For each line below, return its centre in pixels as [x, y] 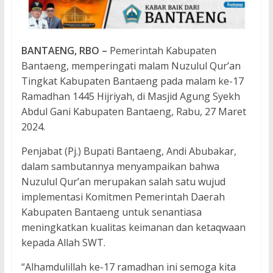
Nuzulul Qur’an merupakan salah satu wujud [123, 182]
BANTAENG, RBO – [64, 51]
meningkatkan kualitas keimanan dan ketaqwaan [133, 228]
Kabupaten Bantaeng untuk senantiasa [111, 212]
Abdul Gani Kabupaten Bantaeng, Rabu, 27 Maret [133, 112]
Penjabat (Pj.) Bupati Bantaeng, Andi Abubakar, [129, 151]
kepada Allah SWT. [63, 243]
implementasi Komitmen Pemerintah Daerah [123, 197]
